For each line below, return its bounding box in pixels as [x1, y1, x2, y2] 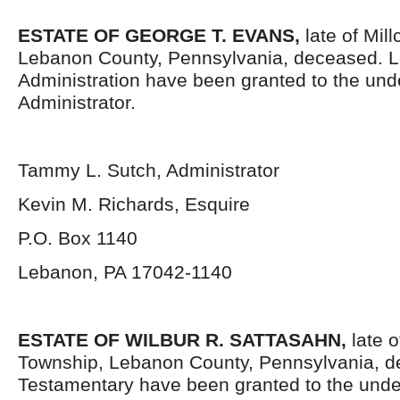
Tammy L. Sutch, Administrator [18, 160, 279, 180]
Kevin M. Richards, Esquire [18, 194, 250, 214]
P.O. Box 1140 [18, 228, 137, 248]
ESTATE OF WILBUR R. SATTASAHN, [18, 329, 346, 350]
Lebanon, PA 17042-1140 [18, 262, 232, 282]
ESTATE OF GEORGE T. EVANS [18, 25, 295, 46]
